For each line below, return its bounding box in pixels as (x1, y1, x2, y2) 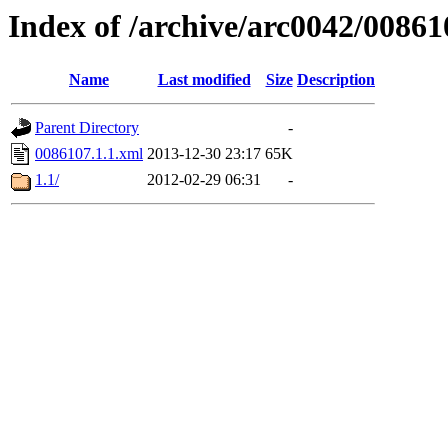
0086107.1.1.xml (35, 145, 143, 163)
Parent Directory (35, 119, 139, 137)
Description (297, 71, 375, 89)
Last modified (157, 71, 251, 89)
